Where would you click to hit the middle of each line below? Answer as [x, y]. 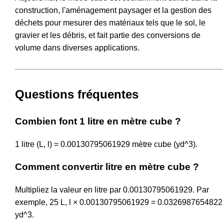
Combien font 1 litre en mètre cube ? [98, 121]
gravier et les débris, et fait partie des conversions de [108, 35]
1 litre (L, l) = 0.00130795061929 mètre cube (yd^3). [106, 144]
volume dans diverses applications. [77, 47]
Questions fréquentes [77, 94]
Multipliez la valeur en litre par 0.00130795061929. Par [112, 190]
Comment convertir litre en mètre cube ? [107, 167]
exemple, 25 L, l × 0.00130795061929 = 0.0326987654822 [119, 202]
